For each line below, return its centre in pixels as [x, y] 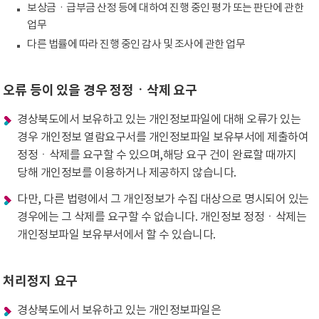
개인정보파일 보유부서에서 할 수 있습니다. [116, 235]
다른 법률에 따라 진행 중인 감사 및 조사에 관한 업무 [136, 45]
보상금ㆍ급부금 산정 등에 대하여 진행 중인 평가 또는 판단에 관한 [166, 8]
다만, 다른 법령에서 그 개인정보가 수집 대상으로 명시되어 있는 [163, 199]
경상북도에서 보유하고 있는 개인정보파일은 [119, 310]
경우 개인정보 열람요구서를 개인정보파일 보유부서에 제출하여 [163, 137]
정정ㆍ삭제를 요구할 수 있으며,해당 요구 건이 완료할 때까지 [157, 155]
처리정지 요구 [41, 281]
